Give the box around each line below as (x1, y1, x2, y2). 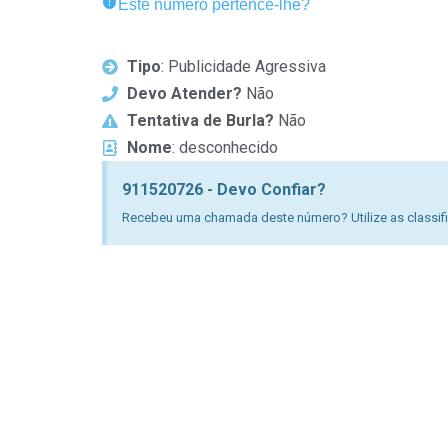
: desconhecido (172, 138, 278, 157)
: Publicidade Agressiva (161, 57, 326, 76)
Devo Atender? (127, 84, 242, 103)
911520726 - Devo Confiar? (122, 180, 326, 199)
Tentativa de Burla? (127, 111, 274, 130)
